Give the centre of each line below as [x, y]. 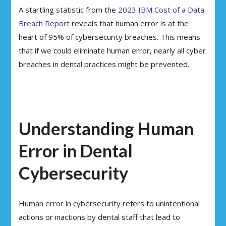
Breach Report [44, 23]
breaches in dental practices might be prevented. [104, 64]
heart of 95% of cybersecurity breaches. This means [110, 37]
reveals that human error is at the [129, 23]
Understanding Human [106, 129]
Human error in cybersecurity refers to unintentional [109, 203]
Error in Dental [76, 151]
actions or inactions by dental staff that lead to [100, 217]
